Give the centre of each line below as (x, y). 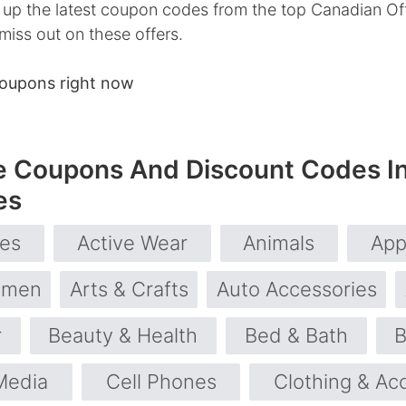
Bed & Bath (296, 336)
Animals (279, 243)
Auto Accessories (296, 290)
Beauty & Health (123, 336)
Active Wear (132, 243)
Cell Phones (161, 382)
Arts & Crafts (129, 290)
